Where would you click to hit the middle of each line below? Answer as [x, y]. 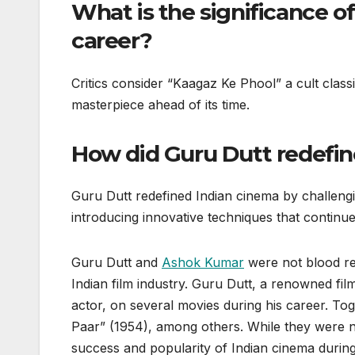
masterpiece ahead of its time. [160, 104]
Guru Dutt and [116, 263]
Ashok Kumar [203, 263]
